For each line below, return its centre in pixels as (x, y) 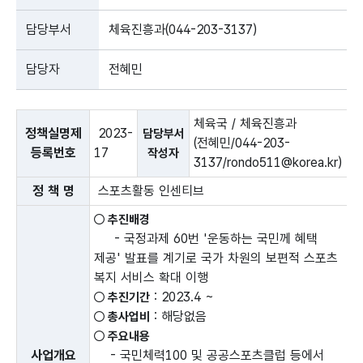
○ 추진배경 (122, 220)
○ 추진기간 (122, 297)
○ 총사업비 (122, 317)
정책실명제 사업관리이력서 (80, 109)
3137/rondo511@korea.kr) (268, 162)
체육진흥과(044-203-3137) (183, 30)
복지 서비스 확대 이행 (151, 278)
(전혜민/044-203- (242, 143)
